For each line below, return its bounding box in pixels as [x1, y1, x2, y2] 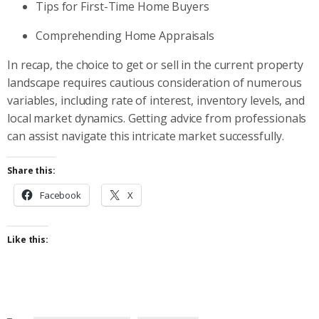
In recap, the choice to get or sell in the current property [7, 56, 304, 73]
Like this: [7, 233, 48, 246]
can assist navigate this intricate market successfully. [7, 127, 284, 144]
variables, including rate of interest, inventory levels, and [7, 92, 305, 108]
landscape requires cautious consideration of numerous [7, 74, 302, 90]
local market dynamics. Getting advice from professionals [7, 110, 307, 126]
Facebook [39, 188, 82, 202]
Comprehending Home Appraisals [36, 27, 215, 43]
